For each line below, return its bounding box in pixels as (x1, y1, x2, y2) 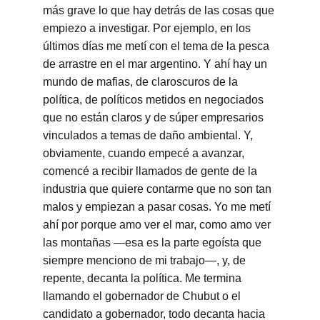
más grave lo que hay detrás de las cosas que (43, 4, 277, 16)
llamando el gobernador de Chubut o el (43, 290, 244, 302)
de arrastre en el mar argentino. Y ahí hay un (43, 58, 270, 70)
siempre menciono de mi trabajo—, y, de (43, 254, 249, 266)
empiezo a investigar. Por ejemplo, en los (43, 22, 254, 34)
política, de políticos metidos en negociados (43, 94, 266, 106)
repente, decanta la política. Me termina (43, 272, 244, 284)
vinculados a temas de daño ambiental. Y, (43, 129, 256, 141)
